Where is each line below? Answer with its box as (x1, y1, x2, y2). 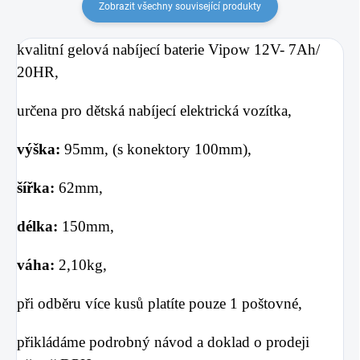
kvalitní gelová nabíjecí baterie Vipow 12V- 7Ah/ (17, 40, 320, 58)
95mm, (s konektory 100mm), (64, 140, 264, 157)
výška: (17, 140, 64, 157)
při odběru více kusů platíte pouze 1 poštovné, (17, 294, 302, 312)
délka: (17, 217, 62, 235)
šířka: (17, 178, 59, 196)
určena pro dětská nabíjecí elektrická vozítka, (17, 101, 296, 119)
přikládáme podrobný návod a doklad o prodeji (17, 333, 309, 350)
